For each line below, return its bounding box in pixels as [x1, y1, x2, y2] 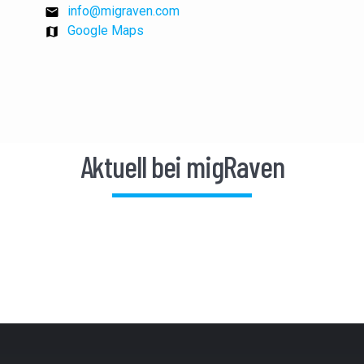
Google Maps [67, 23, 144, 38]
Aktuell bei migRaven [80, 148, 284, 184]
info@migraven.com [67, 3, 180, 19]
